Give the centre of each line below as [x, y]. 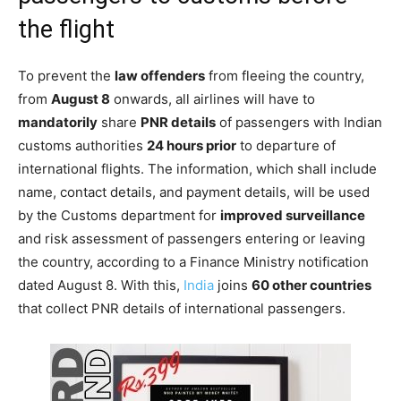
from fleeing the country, [285, 75]
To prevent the [66, 75]
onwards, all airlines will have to [213, 98]
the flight [66, 29]
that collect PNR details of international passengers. [182, 308]
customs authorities [82, 145]
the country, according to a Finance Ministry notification [193, 261]
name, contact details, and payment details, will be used [194, 192]
